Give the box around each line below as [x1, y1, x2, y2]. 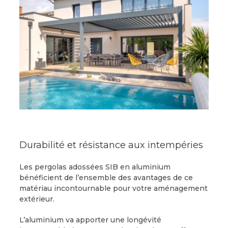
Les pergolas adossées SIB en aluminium [19, 162, 170, 172]
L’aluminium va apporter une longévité [19, 215, 161, 225]
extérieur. [19, 194, 54, 204]
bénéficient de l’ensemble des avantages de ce [19, 173, 193, 183]
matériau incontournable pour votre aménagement [19, 184, 208, 193]
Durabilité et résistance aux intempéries [19, 139, 203, 151]
